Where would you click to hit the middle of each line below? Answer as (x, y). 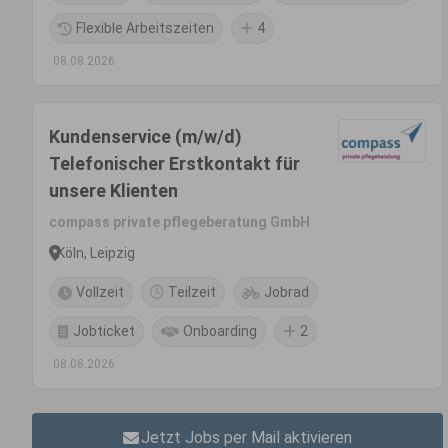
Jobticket (104, 331)
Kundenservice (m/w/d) (145, 136)
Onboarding (220, 331)
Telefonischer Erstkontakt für (174, 163)
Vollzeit (100, 292)
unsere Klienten (113, 190)
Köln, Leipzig (96, 252)
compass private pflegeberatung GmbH (179, 222)
